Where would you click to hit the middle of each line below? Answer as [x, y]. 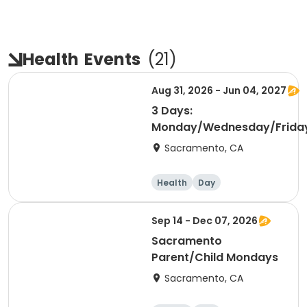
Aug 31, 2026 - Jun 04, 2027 [219, 90]
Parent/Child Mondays [215, 257]
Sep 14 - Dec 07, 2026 [205, 221]
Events [112, 59]
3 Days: [172, 111]
